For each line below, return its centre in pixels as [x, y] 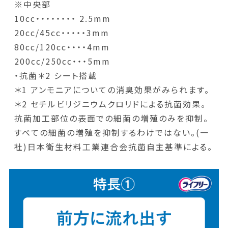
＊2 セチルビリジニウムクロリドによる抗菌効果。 [110, 104]
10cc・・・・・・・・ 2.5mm [62, 19]
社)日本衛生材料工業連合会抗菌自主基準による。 [113, 147]
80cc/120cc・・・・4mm [62, 47]
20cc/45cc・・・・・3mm [62, 33]
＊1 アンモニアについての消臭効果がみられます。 [112, 90]
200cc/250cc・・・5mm [62, 61]
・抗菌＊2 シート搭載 [55, 76]
